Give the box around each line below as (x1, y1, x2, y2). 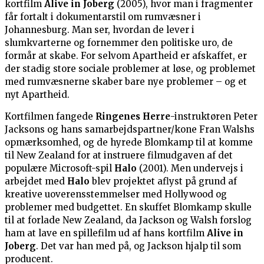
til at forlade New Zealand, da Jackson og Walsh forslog (5, 214, 252, 226)
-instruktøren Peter (170, 111, 258, 123)
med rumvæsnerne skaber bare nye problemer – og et (5, 76, 247, 88)
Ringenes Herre (95, 111, 170, 123)
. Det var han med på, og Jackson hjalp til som (36, 240, 241, 252)
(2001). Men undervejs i (137, 163, 243, 174)
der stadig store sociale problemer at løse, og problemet (5, 63, 256, 75)
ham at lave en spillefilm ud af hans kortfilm (5, 227, 207, 239)
